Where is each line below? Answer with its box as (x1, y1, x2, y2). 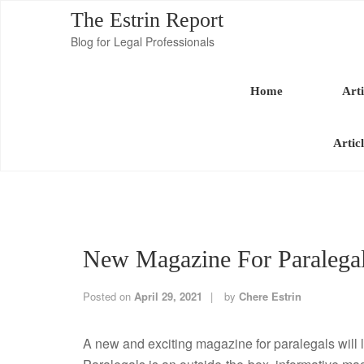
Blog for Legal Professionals (71, 33, 214, 50)
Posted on (83, 288, 134, 304)
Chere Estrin (239, 288, 301, 304)
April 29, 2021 (134, 288, 202, 304)
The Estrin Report (71, 8, 223, 32)
